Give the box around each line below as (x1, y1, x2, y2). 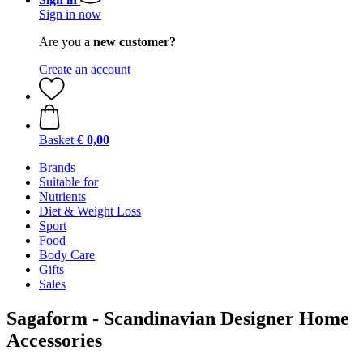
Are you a (39, 35, 93, 49)
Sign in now (39, 7, 101, 21)
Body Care (39, 248, 95, 262)
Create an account (39, 62, 130, 76)
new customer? (93, 35, 176, 49)
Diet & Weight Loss (39, 204, 141, 218)
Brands (39, 160, 75, 174)
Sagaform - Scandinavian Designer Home (6, 307, 349, 329)
